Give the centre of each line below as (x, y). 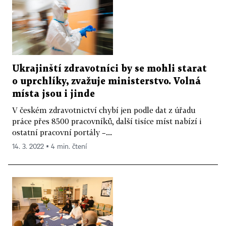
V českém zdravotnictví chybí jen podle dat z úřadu (104, 110)
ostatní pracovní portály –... (62, 132)
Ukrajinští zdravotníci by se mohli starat (109, 69)
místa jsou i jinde (53, 94)
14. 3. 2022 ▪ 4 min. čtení (49, 147)
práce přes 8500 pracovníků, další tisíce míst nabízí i (107, 121)
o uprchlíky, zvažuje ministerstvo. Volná (106, 81)
